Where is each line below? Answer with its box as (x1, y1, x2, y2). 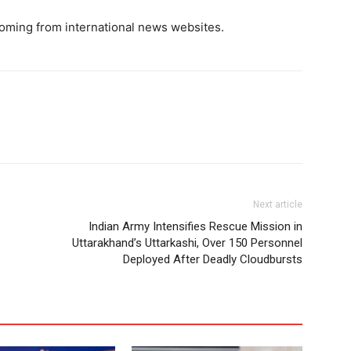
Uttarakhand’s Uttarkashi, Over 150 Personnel (72, 235, 302, 250)
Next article (253, 198, 302, 210)
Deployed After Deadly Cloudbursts (123, 251, 302, 266)
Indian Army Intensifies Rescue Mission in (89, 219, 302, 233)
